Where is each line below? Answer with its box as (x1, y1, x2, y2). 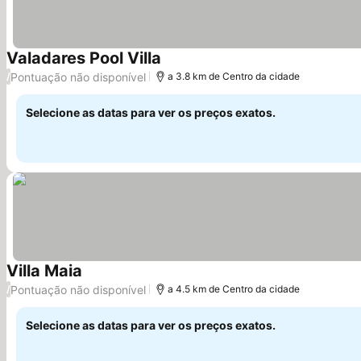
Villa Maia (6, 261, 82, 280)
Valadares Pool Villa (6, 48, 161, 68)
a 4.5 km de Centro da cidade (168, 283, 300, 295)
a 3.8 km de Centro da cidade (168, 70, 300, 82)
